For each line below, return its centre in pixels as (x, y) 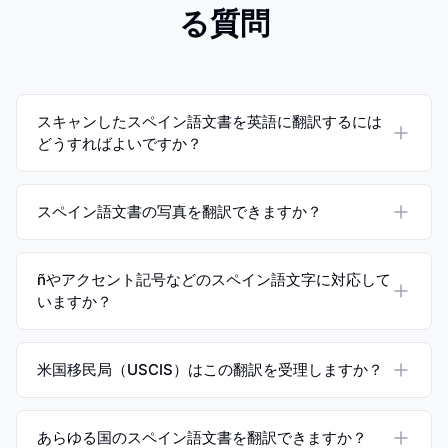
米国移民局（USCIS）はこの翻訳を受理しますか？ (210, 369)
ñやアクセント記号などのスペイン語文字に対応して (214, 279)
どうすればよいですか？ (119, 143)
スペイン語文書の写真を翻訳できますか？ (179, 211)
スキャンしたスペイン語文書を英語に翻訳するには (209, 121)
